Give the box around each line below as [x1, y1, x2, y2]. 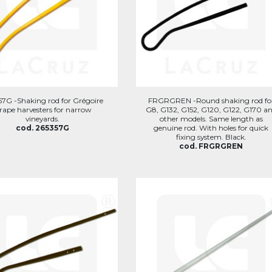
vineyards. [25, 114, 60, 123]
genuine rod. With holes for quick [154, 123, 269, 132]
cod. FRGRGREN [179, 141, 243, 151]
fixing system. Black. [175, 132, 246, 141]
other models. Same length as [159, 114, 263, 123]
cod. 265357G [16, 123, 70, 132]
